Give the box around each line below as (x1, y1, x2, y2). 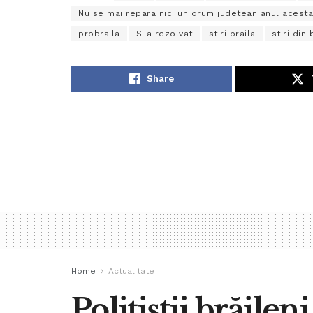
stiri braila (208, 29, 256, 39)
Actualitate (108, 266, 154, 277)
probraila (78, 29, 120, 39)
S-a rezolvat (136, 29, 193, 39)
